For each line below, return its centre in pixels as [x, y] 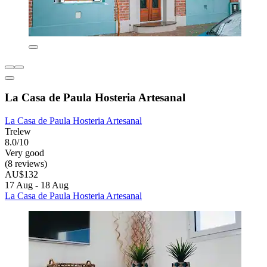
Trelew [18, 131]
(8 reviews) [26, 163]
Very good [24, 153]
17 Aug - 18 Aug [37, 185]
